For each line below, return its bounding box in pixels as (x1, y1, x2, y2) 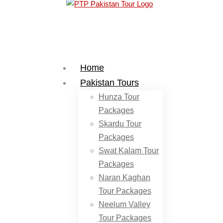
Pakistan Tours (80, 78, 139, 88)
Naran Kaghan (99, 173, 150, 182)
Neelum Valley (99, 200, 150, 209)
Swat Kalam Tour (99, 146, 159, 155)
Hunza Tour (99, 93, 139, 101)
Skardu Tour (99, 119, 141, 128)
